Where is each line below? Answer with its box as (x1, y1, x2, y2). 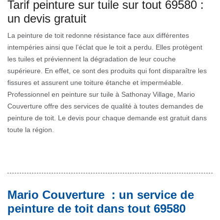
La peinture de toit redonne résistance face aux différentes (7, 31, 189, 40)
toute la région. (7, 126, 54, 134)
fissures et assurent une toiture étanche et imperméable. (7, 79, 183, 87)
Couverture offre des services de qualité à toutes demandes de (7, 102, 203, 110)
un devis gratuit (7, 12, 86, 26)
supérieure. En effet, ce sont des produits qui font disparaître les (7, 67, 207, 75)
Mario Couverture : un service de (7, 188, 194, 202)
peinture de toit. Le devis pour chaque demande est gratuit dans (7, 114, 207, 122)
